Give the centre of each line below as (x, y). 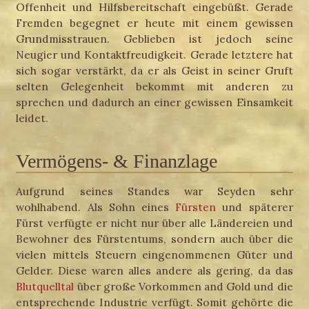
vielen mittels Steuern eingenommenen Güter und (154, 255)
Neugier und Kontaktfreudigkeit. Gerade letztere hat (154, 54)
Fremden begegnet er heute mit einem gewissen (154, 22)
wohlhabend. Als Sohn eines (96, 207)
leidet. (32, 118)
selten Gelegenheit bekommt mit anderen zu (154, 86)
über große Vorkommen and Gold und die (183, 287)
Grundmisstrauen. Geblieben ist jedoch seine (154, 38)
